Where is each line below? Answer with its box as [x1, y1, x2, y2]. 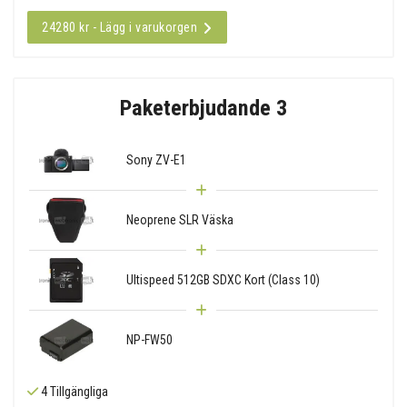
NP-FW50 [125, 332, 173, 347]
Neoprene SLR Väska [125, 212, 233, 227]
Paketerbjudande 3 [120, 94, 287, 121]
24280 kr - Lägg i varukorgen [42, 19, 197, 35]
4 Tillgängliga [38, 383, 108, 399]
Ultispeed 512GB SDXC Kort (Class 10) [125, 272, 320, 287]
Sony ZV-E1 [125, 152, 186, 167]
